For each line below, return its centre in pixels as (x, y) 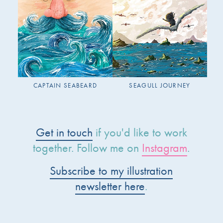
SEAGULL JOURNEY (160, 86)
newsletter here (110, 186)
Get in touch (64, 132)
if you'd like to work (140, 132)
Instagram (165, 148)
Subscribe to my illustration (111, 171)
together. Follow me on (88, 148)
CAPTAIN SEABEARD (65, 86)
